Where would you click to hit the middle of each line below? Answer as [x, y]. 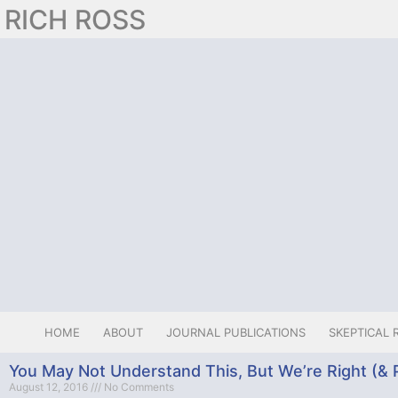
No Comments [138, 387]
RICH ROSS [75, 19]
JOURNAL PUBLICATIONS [235, 332]
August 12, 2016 [50, 387]
